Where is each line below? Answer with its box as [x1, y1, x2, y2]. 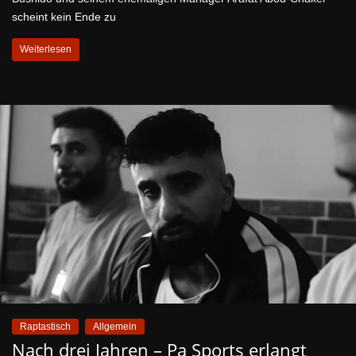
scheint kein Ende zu [12, 10, 116, 24]
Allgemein [93, 320, 137, 332]
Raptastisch [20, 320, 71, 332]
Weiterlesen [20, 44, 72, 56]
